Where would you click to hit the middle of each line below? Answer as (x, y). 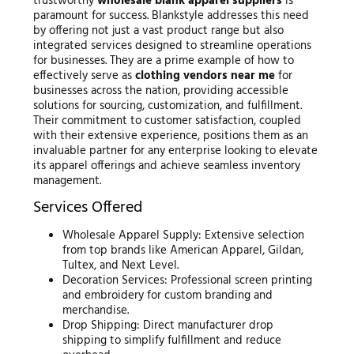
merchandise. (96, 311)
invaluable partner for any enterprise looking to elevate (175, 151)
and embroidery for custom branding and (168, 296)
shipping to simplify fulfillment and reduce (172, 341)
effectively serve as (84, 76)
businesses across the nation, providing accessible (160, 91)
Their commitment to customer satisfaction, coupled (167, 121)
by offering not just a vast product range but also (158, 31)
